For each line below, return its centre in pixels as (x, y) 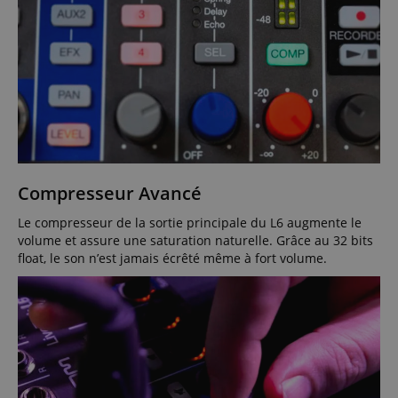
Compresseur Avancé (110, 193)
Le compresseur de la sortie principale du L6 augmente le (190, 222)
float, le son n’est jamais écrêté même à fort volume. (172, 258)
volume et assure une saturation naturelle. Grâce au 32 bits (195, 240)
